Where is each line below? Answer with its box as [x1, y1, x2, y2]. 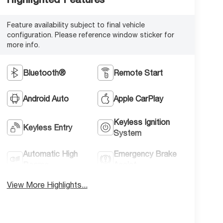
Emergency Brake [113, 149, 177, 158]
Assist [113, 160, 137, 169]
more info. [6, 40, 40, 49]
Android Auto [22, 94, 69, 103]
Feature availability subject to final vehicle [6, 20, 145, 29]
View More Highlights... [6, 180, 88, 189]
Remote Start [113, 68, 163, 77]
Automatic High [22, 149, 78, 158]
